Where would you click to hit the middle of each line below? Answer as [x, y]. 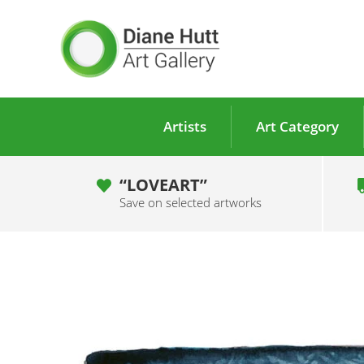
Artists [184, 126]
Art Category [297, 126]
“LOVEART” [163, 184]
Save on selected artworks [190, 202]
